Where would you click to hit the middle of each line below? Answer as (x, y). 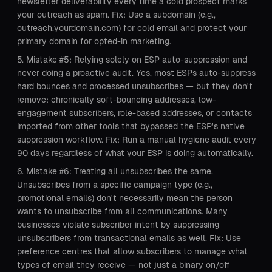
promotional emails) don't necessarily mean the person (125, 198)
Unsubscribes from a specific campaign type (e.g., (115, 185)
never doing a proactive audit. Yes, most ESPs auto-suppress (136, 73)
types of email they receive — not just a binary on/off (124, 265)
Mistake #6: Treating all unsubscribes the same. (120, 171)
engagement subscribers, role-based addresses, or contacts (134, 113)
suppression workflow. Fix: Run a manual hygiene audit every (137, 140)
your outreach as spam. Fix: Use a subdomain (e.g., (116, 15)
